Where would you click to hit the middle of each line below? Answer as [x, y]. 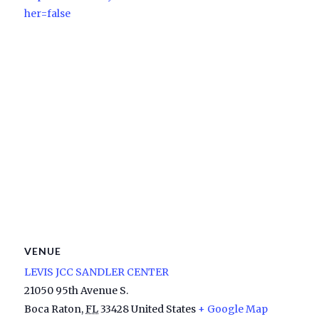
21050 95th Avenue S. [77, 291]
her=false [48, 13]
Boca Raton [53, 309]
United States [164, 309]
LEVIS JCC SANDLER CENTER [97, 272]
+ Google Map [233, 309]
